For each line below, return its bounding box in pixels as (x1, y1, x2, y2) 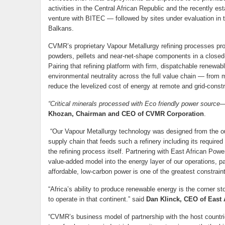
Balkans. (48, 25, 74, 32)
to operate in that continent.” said (48, 195, 146, 203)
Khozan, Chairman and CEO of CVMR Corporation (48, 110, 204, 118)
